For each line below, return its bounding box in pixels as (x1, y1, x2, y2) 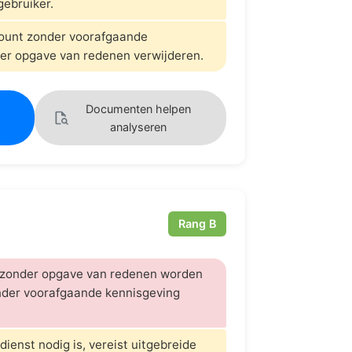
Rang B (178, 217, 217, 231)
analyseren (110, 119, 167, 134)
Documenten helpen (86, 101, 191, 115)
